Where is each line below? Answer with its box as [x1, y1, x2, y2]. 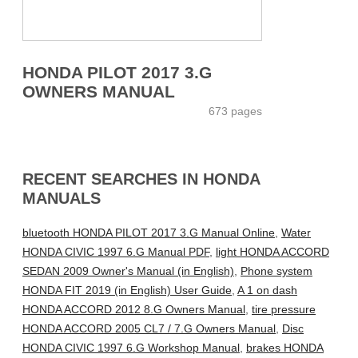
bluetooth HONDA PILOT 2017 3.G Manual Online [22, 226, 275, 240]
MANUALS [22, 189, 101, 207]
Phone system [241, 265, 312, 278]
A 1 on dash [237, 284, 297, 297]
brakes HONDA [246, 341, 324, 355]
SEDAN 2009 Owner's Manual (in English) [22, 265, 234, 278]
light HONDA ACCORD [216, 245, 329, 259]
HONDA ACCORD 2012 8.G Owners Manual [22, 303, 245, 316]
